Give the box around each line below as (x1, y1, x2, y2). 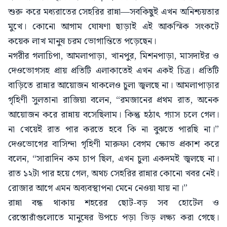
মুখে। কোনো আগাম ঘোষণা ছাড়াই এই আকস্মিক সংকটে (8, 19, 219, 34)
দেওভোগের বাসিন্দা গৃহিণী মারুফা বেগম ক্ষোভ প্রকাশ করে (8, 136, 219, 152)
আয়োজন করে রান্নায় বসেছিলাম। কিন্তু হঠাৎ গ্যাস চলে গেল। (8, 107, 219, 122)
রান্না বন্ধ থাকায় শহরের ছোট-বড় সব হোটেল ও (8, 195, 219, 210)
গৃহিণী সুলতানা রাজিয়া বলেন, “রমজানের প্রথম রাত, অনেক (8, 92, 219, 107)
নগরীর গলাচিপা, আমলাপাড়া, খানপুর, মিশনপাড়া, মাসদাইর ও (8, 48, 219, 63)
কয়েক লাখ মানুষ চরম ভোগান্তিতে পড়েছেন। (8, 33, 156, 49)
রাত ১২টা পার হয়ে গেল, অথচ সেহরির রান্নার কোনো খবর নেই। (8, 166, 219, 181)
